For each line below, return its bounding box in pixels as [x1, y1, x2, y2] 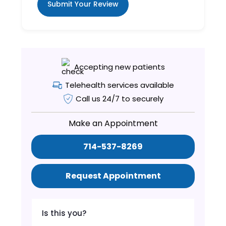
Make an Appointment [68, 117, 158, 129]
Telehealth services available [65, 79, 174, 90]
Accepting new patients [74, 61, 165, 72]
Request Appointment [65, 169, 161, 182]
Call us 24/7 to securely [75, 93, 163, 104]
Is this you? [42, 207, 87, 218]
